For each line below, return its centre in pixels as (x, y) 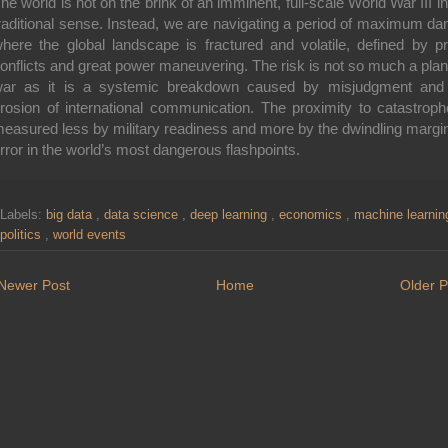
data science (143, 214)
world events (89, 234)
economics (312, 214)
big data (71, 214)
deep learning (230, 214)
